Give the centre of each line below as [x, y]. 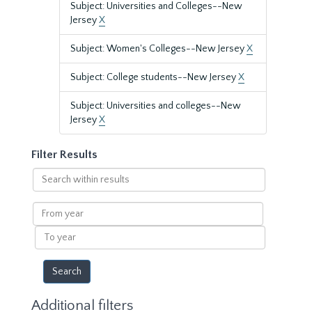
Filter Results [64, 155]
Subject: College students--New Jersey [154, 77]
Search [47, 174]
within [46, 188]
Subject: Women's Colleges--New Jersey [158, 49]
